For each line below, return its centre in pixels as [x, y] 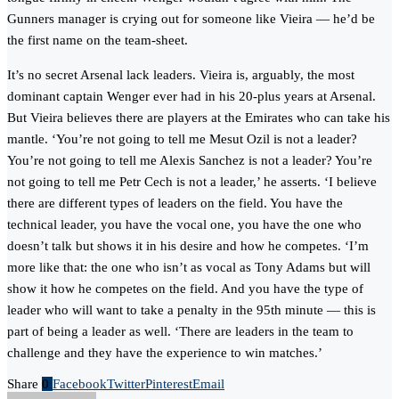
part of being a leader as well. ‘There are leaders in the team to [180, 332]
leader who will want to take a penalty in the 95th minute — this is [191, 310]
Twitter [126, 384]
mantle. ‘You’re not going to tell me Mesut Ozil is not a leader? [182, 139]
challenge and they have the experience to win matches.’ [165, 353]
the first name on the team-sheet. [98, 41]
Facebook [80, 384]
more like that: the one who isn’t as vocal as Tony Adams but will [189, 268]
